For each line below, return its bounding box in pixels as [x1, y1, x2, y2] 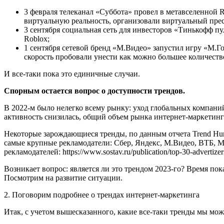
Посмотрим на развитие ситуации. [4, 173, 124, 182]
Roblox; [24, 34, 53, 43]
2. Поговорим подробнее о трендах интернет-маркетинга [4, 190, 201, 199]
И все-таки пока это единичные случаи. [4, 69, 142, 78]
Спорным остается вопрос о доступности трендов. [4, 86, 189, 95]
